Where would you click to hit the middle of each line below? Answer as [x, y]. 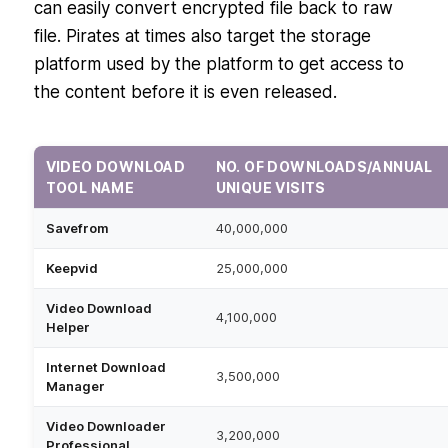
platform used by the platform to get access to [218, 64]
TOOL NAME [90, 188]
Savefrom [77, 228]
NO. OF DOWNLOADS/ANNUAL [324, 167]
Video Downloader [105, 426]
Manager [75, 386]
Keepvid [71, 268]
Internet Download [105, 367]
